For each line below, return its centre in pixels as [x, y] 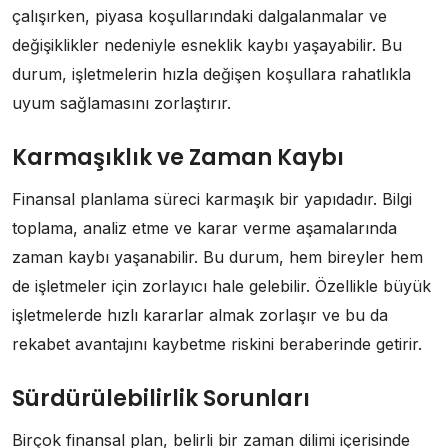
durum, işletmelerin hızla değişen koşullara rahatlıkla [211, 73]
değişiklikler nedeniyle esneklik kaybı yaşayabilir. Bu [207, 44]
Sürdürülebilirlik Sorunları [161, 398]
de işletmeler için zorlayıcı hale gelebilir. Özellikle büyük [221, 285]
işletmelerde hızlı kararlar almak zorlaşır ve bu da [200, 314]
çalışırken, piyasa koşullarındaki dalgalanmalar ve [199, 15]
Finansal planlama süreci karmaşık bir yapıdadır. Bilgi [212, 198]
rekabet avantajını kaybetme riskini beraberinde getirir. [217, 343]
